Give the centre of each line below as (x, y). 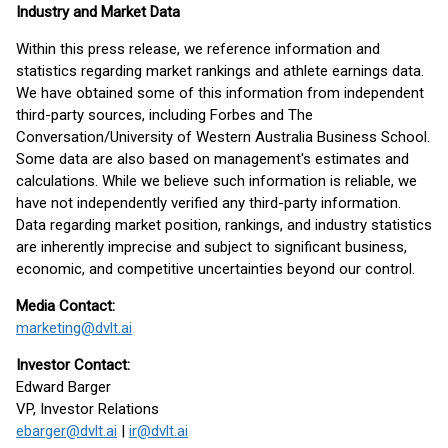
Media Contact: (65, 306)
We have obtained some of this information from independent (220, 93)
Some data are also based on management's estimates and (212, 159)
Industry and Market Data (98, 12)
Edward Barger (63, 387)
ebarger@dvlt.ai (66, 431)
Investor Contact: (73, 365)
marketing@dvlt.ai (74, 328)
